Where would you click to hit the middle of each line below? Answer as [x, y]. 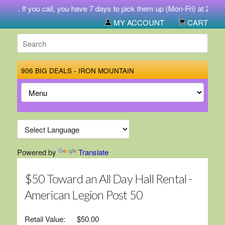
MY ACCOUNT [138, 22]
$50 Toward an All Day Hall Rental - [108, 179]
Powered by [37, 152]
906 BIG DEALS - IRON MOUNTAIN [77, 71]
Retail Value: [45, 219]
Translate [93, 152]
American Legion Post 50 [84, 195]
